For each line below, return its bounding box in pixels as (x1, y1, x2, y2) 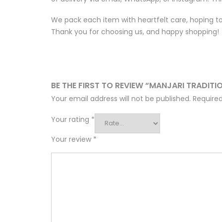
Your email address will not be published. (51, 94, 191, 104)
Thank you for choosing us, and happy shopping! (51, 27, 219, 37)
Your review (51, 134, 93, 145)
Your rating (51, 114, 91, 125)
